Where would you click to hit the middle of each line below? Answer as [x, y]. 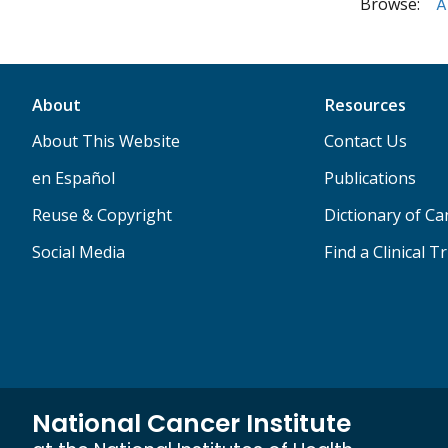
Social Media [78, 252]
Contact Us [365, 141]
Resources [364, 105]
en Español [73, 178]
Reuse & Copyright [102, 215]
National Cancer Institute [191, 424]
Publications [369, 178]
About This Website [106, 141]
